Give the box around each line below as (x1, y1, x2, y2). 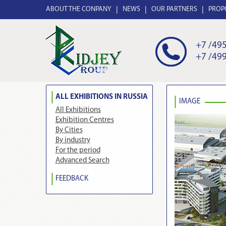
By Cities (55, 127, 83, 134)
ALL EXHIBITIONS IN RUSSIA (55, 93, 148, 101)
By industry (55, 137, 90, 144)
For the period (55, 147, 100, 154)
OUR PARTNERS (151, 6, 197, 13)
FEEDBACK (55, 175, 88, 183)
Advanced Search (55, 157, 109, 164)
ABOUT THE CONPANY (45, 6, 111, 13)
